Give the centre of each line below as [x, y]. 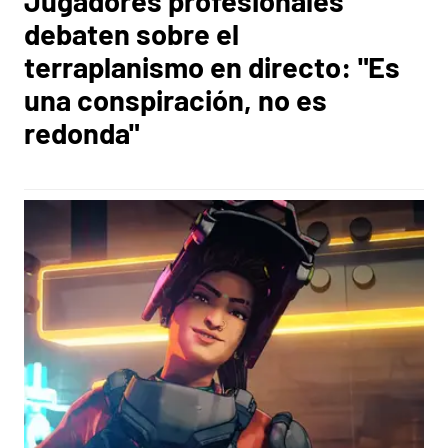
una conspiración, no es [175, 99]
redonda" [81, 132]
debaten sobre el [131, 33]
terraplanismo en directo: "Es [212, 66]
